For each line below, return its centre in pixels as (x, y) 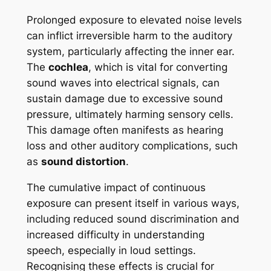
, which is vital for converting (158, 67)
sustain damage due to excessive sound (125, 99)
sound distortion (83, 162)
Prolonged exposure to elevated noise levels (134, 20)
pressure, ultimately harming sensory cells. (130, 115)
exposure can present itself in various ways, (133, 203)
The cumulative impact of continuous (116, 188)
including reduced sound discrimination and (133, 219)
